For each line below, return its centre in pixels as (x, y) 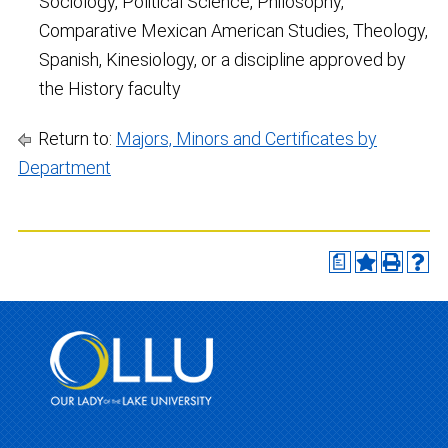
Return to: (75, 138)
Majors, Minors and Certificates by (246, 138)
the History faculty (110, 88)
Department (64, 167)
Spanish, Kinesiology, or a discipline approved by (222, 59)
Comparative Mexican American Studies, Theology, (233, 30)
